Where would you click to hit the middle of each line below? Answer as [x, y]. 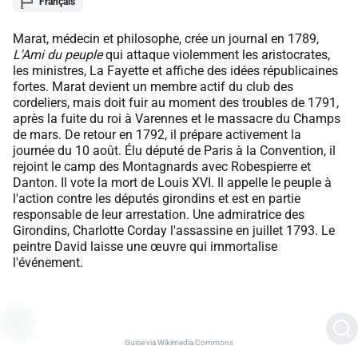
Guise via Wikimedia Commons [179, 342]
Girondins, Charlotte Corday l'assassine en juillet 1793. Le [174, 230]
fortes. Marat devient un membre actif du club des [153, 86]
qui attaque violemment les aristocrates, [216, 54]
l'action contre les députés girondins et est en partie [157, 198]
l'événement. [48, 262]
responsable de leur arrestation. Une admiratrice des [159, 214]
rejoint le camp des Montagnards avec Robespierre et [162, 166]
